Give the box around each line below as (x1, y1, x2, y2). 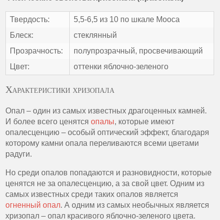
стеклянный (74, 31, 117, 39)
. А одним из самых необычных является (60, 201, 210, 209)
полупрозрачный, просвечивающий (74, 47, 203, 55)
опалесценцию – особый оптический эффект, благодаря (5, 128, 210, 137)
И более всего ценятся (5, 117, 91, 126)
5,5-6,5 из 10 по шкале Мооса (74, 15, 180, 24)
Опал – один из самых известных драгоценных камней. (5, 107, 207, 115)
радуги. (5, 150, 32, 158)
